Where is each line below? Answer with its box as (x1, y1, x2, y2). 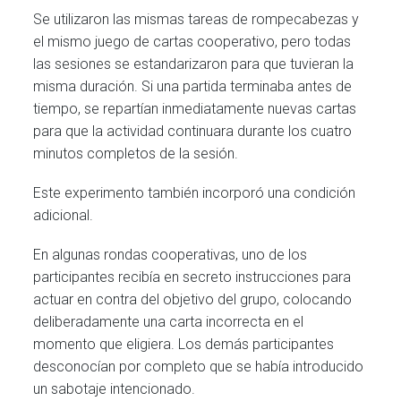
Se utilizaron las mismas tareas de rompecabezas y (33, 10, 360, 28)
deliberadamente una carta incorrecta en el (33, 313, 304, 331)
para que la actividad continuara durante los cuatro (33, 122, 353, 140)
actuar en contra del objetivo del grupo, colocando (33, 291, 353, 309)
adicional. (33, 207, 94, 225)
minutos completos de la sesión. (33, 144, 239, 162)
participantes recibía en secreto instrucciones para (33, 269, 352, 286)
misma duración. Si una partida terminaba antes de (33, 77, 353, 95)
